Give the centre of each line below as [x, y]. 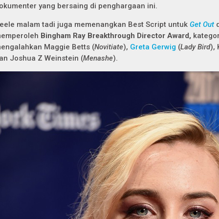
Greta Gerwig [153, 47]
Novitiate [109, 47]
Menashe [98, 58]
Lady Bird [195, 47]
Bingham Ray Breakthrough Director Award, [117, 36]
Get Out [202, 24]
